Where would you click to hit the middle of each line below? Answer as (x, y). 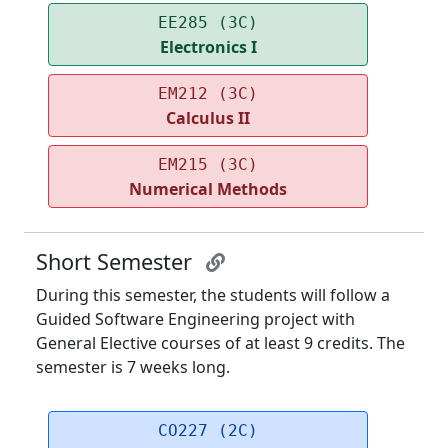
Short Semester (117, 262)
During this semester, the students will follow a (213, 295)
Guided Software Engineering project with (195, 319)
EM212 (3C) (208, 94)
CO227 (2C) (208, 431)
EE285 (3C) (208, 23)
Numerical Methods (208, 189)
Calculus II (208, 118)
